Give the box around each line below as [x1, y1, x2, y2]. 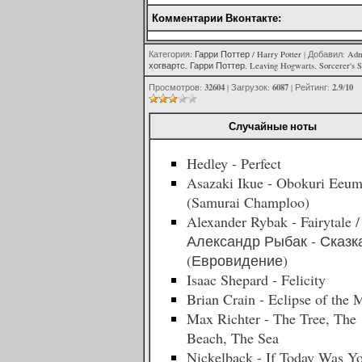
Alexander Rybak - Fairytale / [187, 211, 360, 231]
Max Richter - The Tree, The [187, 308, 356, 328]
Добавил [308, 48, 343, 60]
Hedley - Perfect [187, 153, 281, 173]
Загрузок [231, 82, 267, 93]
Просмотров [149, 82, 200, 93]
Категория [149, 48, 190, 60]
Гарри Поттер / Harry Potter [195, 48, 301, 60]
